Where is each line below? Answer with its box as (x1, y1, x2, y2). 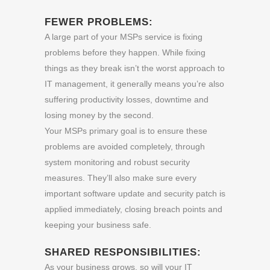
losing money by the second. (45, 110, 154, 120)
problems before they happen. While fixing (45, 48, 206, 57)
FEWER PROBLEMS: (45, 16, 153, 28)
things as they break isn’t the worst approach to (45, 63, 225, 73)
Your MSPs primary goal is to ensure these (45, 126, 207, 136)
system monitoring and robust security (45, 157, 190, 167)
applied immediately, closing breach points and (45, 204, 222, 214)
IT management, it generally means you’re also (45, 79, 224, 89)
